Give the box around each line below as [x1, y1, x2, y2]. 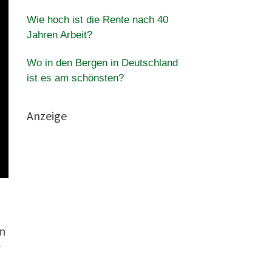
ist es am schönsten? [26, 72, 124, 84]
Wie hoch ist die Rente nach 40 [26, 14, 168, 25]
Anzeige [26, 108, 67, 123]
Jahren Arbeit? [26, 29, 92, 41]
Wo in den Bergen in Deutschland [26, 57, 178, 69]
